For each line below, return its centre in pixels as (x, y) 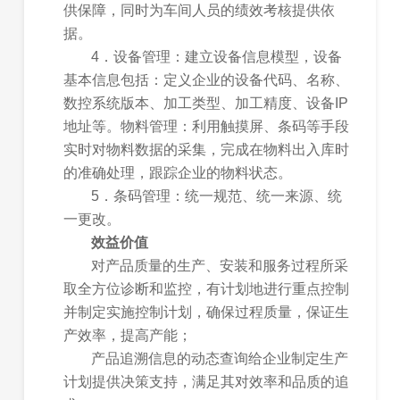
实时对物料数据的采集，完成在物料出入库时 (207, 150)
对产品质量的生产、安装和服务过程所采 (220, 266)
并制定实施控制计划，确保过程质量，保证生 (207, 312)
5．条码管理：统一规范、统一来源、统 (217, 196)
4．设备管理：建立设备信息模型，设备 (217, 57)
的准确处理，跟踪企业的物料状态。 (178, 173)
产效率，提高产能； (128, 336)
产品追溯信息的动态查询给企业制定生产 (220, 359)
